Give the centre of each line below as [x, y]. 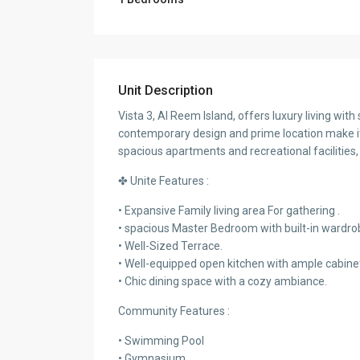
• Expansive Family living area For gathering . [229, 211]
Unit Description [166, 91]
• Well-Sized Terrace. [170, 246]
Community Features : [174, 311]
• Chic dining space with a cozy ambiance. [223, 282]
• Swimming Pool [161, 341]
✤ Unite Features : [164, 181]
